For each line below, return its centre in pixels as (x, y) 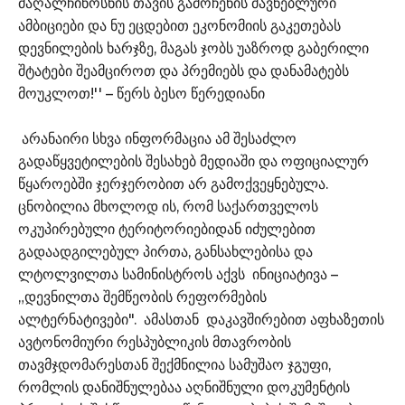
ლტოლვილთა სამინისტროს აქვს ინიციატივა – (178, 274)
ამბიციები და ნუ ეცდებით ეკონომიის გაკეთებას (179, 25)
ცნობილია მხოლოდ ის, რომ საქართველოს (168, 206)
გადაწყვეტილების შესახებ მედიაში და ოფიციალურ (193, 161)
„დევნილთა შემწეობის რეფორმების (142, 297)
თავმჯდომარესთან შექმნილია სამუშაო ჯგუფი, (174, 364)
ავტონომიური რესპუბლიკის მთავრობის (155, 342)
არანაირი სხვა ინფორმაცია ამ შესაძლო (157, 138)
